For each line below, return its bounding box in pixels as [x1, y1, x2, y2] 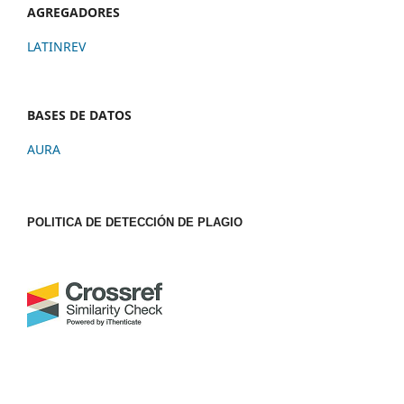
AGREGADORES [27, 4, 120, 22]
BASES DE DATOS [27, 106, 132, 124]
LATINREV [27, 38, 86, 56]
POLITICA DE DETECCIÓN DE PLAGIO [27, 216, 243, 230]
